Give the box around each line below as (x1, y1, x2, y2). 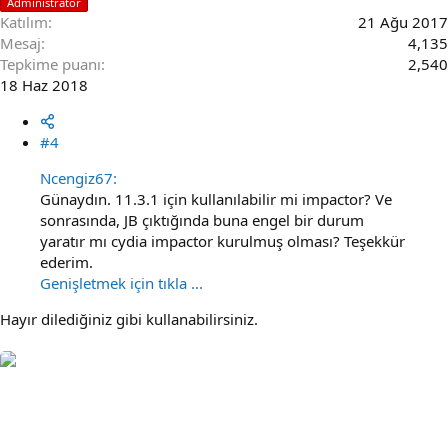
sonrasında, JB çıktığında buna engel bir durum (40, 210, 364, 230)
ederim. (40, 252, 93, 272)
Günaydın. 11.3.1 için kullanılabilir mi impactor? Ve (40, 189, 392, 209)
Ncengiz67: (40, 168, 117, 188)
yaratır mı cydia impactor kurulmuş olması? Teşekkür (40, 231, 405, 251)
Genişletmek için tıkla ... (40, 273, 203, 293)
